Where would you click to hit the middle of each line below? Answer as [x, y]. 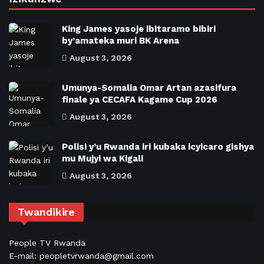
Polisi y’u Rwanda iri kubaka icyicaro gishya [158, 146]
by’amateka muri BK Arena [121, 40]
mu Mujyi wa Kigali [103, 158]
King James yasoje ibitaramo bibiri [139, 29]
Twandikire [47, 212]
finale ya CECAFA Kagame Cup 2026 [140, 99]
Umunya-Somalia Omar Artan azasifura [149, 88]
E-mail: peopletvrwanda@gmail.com [81, 255]
